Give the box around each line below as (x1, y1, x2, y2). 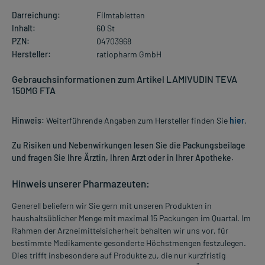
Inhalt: (12, 22, 35, 33)
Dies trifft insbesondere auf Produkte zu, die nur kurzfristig (12, 250, 225, 260)
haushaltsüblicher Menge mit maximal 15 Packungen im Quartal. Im (12, 212, 251, 223)
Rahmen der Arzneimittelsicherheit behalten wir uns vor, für (12, 225, 228, 235)
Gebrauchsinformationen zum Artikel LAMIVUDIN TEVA (12, 73, 237, 85)
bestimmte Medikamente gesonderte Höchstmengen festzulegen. (12, 237, 246, 248)
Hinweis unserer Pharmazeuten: (12, 177, 150, 189)
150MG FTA (12, 84, 56, 96)
